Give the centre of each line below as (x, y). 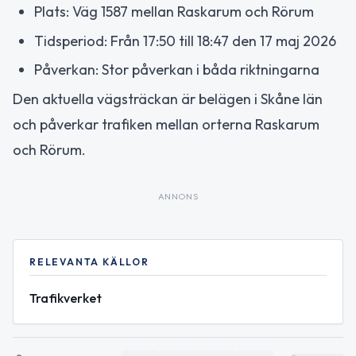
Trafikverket (66, 298)
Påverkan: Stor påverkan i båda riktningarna (177, 70)
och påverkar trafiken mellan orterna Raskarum (166, 124)
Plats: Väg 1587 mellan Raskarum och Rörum (174, 12)
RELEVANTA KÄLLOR (89, 261)
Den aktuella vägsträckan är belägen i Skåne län (168, 99)
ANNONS (178, 196)
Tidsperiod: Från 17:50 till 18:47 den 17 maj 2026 (185, 41)
